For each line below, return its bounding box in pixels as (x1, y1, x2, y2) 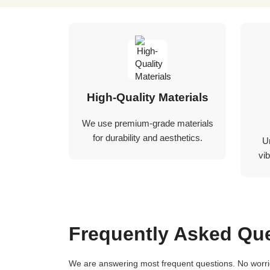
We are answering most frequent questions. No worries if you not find (69, 258, 77, 268)
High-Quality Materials (86, 91, 209, 104)
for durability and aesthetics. (92, 133, 202, 143)
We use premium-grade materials (81, 118, 213, 129)
